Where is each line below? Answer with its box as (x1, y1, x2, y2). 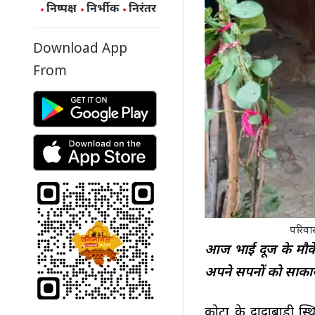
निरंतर (128, 2, 156, 18)
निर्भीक (86, 2, 119, 18)
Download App (33, 41, 127, 59)
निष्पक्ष (46, 2, 77, 18)
